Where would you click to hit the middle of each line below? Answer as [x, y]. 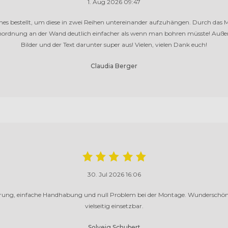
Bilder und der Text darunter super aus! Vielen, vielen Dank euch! [114, 45]
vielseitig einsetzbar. [114, 206]
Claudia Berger [114, 66]
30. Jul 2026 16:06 [114, 175]
